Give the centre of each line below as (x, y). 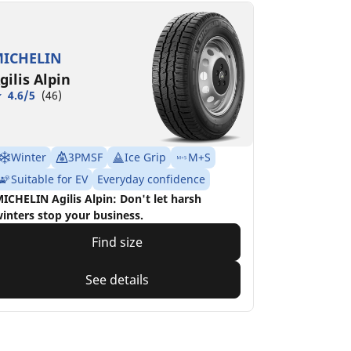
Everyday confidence (151, 179)
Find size (117, 242)
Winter (28, 157)
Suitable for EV (49, 179)
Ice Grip (145, 157)
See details (117, 279)
